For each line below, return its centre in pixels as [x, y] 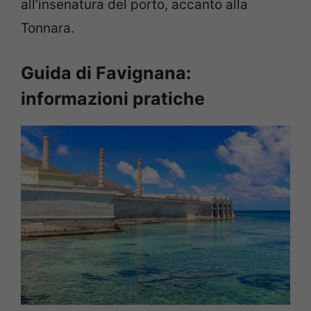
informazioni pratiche [113, 98]
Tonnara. [48, 28]
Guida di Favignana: [106, 73]
